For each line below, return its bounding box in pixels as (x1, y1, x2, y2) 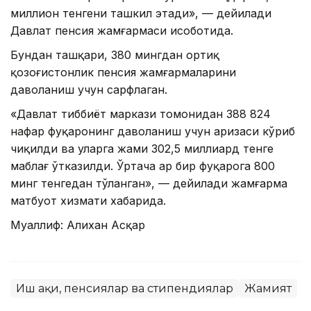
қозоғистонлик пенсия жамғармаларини (10, 65, 236, 80)
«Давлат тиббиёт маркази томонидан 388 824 (10, 107, 271, 121)
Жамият (244, 282, 292, 296)
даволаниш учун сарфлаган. (10, 83, 167, 97)
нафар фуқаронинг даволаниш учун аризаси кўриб (10, 124, 295, 139)
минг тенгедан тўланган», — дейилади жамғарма (10, 176, 287, 191)
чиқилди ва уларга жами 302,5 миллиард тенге (10, 142, 274, 156)
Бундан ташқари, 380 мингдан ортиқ (10, 48, 219, 62)
